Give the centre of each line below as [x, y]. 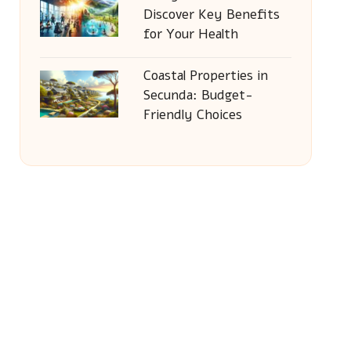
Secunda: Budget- [198, 95]
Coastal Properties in [205, 76]
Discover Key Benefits [211, 14]
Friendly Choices [192, 115]
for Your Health [190, 34]
